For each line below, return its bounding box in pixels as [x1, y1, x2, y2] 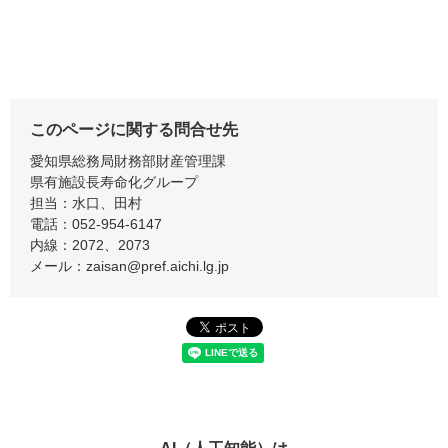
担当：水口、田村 [30, 195, 142, 212]
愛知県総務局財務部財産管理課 [30, 153, 226, 170]
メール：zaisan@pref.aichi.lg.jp [30, 258, 229, 275]
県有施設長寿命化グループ [30, 174, 198, 191]
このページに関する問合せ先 [30, 121, 238, 139]
